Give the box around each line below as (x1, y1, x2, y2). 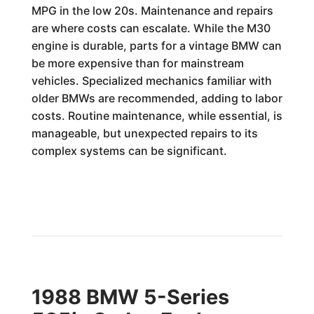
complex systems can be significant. (31, 144, 227, 158)
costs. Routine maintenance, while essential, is (31, 109, 282, 123)
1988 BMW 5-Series (31, 285, 229, 309)
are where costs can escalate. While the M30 (31, 21, 271, 35)
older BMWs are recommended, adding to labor (31, 91, 282, 105)
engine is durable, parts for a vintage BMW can (31, 39, 282, 53)
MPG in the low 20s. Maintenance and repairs (31, 4, 273, 18)
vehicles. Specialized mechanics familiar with (31, 74, 272, 88)
